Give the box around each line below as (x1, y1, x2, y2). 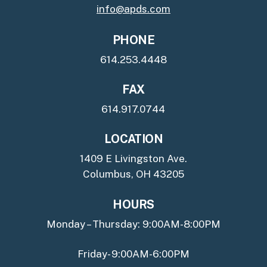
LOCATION (104, 131, 163, 145)
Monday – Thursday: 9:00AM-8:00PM (46, 218, 221, 231)
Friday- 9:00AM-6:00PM (77, 248, 190, 260)
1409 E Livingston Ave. (79, 152, 187, 164)
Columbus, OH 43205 (82, 167, 184, 180)
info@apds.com (96, 3, 170, 15)
